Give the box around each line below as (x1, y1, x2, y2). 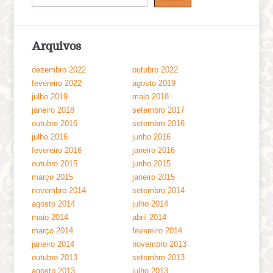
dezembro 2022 (32, 65, 87, 74)
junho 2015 (132, 158, 171, 168)
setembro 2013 (132, 252, 185, 262)
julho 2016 (32, 132, 68, 141)
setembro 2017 (132, 105, 185, 115)
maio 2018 (132, 91, 169, 101)
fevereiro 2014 (132, 225, 183, 235)
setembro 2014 (132, 185, 185, 195)
